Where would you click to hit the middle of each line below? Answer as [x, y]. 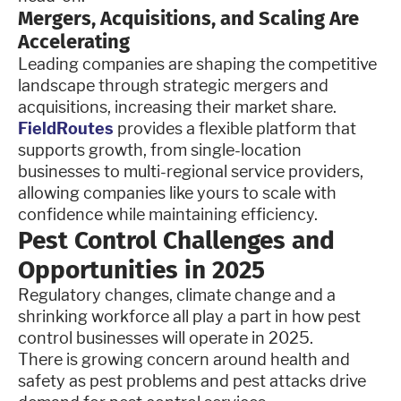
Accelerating [74, 41]
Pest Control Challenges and [176, 240]
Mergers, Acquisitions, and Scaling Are [188, 18]
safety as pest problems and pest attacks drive [192, 380]
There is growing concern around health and [184, 359]
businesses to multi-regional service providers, [191, 171]
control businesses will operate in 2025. [167, 337]
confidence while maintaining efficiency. [168, 214]
